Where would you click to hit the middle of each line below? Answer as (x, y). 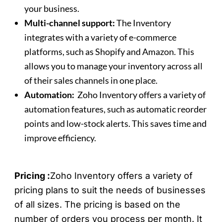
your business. (52, 9)
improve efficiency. (60, 138)
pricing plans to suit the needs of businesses (110, 190)
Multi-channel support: (71, 23)
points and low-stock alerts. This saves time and (116, 124)
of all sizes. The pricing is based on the (98, 205)
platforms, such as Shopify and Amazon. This (110, 52)
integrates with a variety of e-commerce (101, 37)
